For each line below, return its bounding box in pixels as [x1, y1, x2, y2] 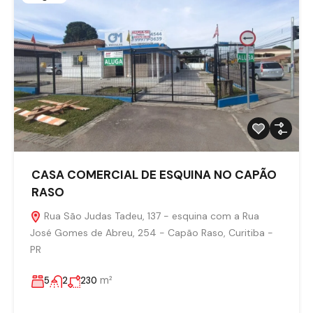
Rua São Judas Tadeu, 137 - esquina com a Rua [41, 210, 259, 223]
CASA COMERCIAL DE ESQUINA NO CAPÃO [31, 167, 277, 183]
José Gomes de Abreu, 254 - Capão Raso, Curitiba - [30, 226, 273, 240]
